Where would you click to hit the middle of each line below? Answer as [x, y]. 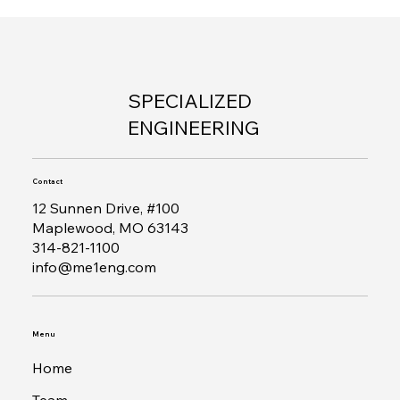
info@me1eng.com [94, 267]
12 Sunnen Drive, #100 [105, 208]
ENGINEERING [193, 127]
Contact [47, 182]
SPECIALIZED [189, 100]
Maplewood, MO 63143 [110, 227]
